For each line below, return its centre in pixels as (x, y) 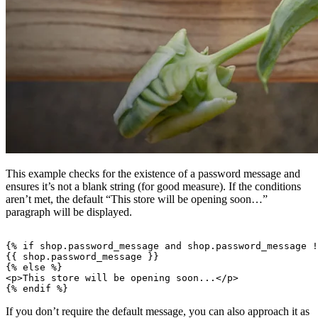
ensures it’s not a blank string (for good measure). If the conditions (153, 186)
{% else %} (34, 267)
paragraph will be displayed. (69, 212)
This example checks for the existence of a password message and (153, 173)
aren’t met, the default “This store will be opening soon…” (137, 199)
